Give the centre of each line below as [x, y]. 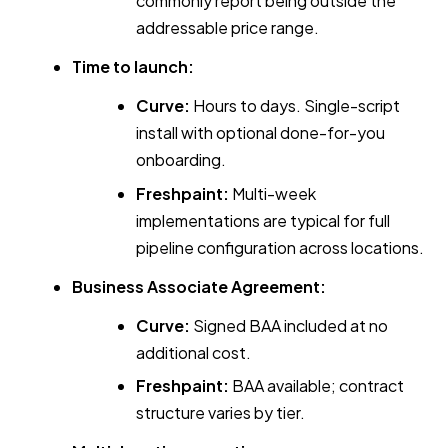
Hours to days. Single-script [295, 106]
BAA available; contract [316, 386]
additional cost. [193, 352]
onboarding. [181, 160]
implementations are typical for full [263, 220]
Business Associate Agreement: [199, 286]
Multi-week [272, 193]
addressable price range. [227, 28]
